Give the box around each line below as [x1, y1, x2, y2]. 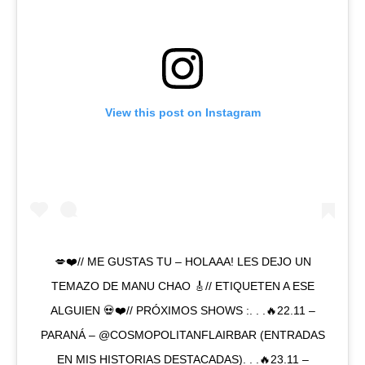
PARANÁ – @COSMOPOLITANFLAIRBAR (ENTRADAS [40, 328, 325, 342]
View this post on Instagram [104, 106, 261, 120]
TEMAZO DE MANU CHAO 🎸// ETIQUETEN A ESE [51, 279, 314, 293]
